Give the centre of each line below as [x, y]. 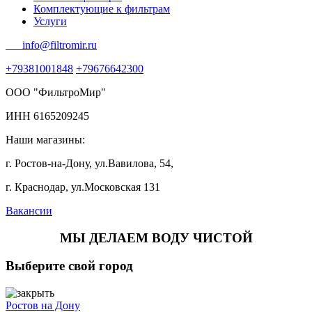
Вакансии [29, 210]
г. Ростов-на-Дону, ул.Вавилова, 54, [89, 163]
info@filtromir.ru [51, 45]
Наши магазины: [45, 139]
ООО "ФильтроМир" [56, 92]
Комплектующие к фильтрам [102, 8]
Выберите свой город [69, 266]
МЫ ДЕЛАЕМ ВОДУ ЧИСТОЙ [156, 237]
